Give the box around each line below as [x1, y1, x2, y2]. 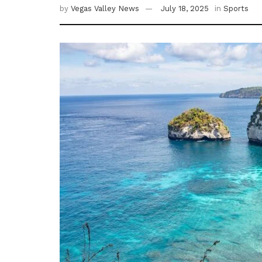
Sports [223, 4, 249, 13]
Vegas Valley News [71, 4, 139, 13]
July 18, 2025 [161, 4, 209, 13]
